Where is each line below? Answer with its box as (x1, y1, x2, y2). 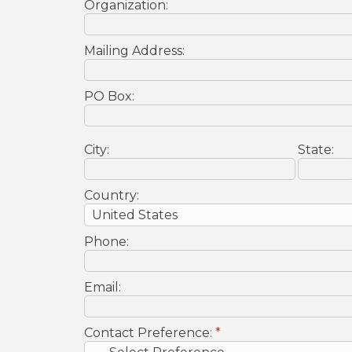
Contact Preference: (84, 325, 215, 340)
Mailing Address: (84, 43, 185, 58)
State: (298, 142, 334, 157)
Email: (84, 280, 121, 295)
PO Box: (84, 89, 134, 104)
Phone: (84, 234, 129, 249)
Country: (84, 188, 139, 203)
